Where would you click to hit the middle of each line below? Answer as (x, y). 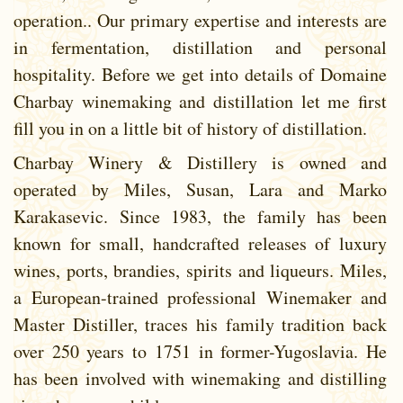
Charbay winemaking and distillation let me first (200, 101)
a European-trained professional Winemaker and (200, 297)
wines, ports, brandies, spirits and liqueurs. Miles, (200, 270)
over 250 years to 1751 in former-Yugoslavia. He (200, 351)
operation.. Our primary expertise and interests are (200, 20)
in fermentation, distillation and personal (200, 47)
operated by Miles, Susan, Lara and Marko (200, 189)
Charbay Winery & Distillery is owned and (200, 162)
